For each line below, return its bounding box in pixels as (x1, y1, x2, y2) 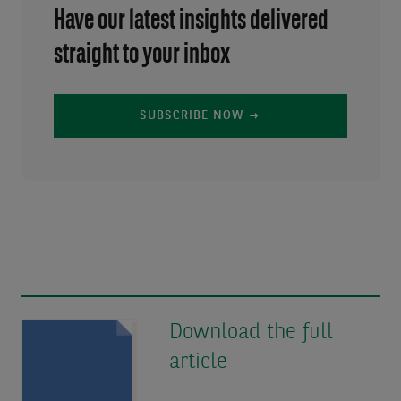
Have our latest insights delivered (54, 7, 328, 37)
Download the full (168, 322, 333, 345)
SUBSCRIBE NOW (140, 109, 243, 123)
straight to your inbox (54, 41, 230, 71)
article (168, 352, 227, 374)
